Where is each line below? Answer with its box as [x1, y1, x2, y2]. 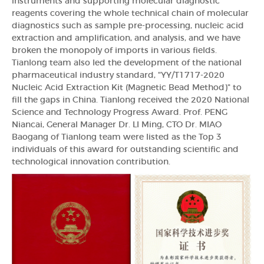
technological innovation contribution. [12, 157, 170, 166]
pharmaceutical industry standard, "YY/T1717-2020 [12, 71, 225, 80]
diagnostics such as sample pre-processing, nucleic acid [12, 21, 244, 30]
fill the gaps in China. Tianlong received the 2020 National [12, 95, 249, 104]
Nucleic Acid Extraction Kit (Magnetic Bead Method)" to [12, 83, 242, 92]
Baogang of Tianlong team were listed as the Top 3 [12, 133, 222, 141]
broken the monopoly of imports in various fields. [12, 46, 217, 55]
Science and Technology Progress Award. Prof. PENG [12, 108, 227, 117]
